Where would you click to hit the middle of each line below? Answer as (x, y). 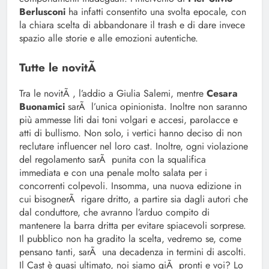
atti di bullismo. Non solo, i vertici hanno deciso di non (131, 133)
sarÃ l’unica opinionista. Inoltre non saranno (156, 107)
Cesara (222, 94)
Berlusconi (44, 12)
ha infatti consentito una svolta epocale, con (157, 12)
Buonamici (42, 107)
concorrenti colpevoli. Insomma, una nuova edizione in (130, 186)
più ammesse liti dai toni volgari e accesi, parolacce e (128, 120)
